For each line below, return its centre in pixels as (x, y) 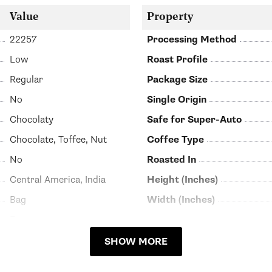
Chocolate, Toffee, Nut (58, 140)
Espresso (30, 220)
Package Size (177, 80)
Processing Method (192, 40)
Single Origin (177, 100)
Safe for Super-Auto (194, 120)
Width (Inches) (181, 200)
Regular (26, 80)
